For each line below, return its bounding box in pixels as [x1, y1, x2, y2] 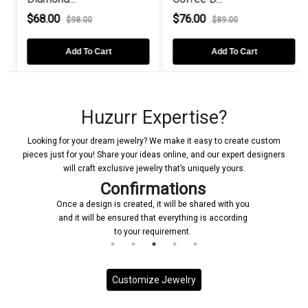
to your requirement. [114, 226, 191, 236]
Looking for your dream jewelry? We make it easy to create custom [27, 135, 280, 146]
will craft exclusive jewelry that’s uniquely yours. [63, 163, 245, 173]
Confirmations [100, 179, 206, 199]
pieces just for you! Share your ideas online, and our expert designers [23, 149, 285, 159]
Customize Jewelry [112, 274, 196, 285]
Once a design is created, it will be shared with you [56, 199, 250, 209]
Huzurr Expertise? [80, 106, 228, 129]
